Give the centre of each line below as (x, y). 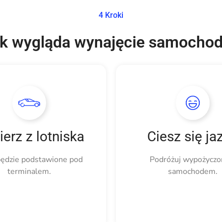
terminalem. (29, 171)
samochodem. (193, 171)
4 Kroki (111, 15)
